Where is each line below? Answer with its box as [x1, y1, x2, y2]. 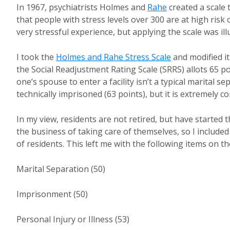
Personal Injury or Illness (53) [16, 214, 129, 225]
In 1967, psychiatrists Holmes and [16, 2, 147, 13]
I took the [16, 51, 56, 63]
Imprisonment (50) [16, 188, 88, 200]
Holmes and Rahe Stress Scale [56, 51, 171, 63]
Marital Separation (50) [16, 163, 105, 175]
